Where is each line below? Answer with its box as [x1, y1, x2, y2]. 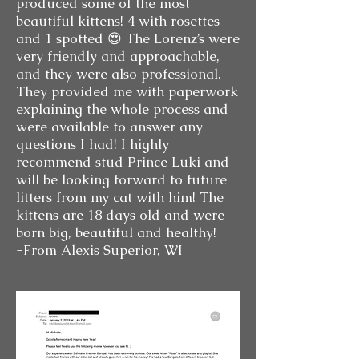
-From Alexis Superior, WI [16, 241, 183, 259]
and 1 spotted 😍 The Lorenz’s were [16, 30, 240, 47]
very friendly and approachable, [16, 47, 220, 65]
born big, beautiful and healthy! [16, 224, 216, 241]
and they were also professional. [16, 65, 221, 83]
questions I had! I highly [16, 135, 169, 153]
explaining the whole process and [16, 100, 228, 118]
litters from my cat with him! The [16, 188, 224, 206]
